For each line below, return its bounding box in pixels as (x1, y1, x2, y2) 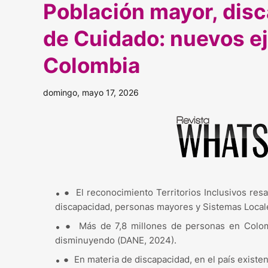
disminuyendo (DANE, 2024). (55, 234, 176, 246)
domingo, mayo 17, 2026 (43, 87, 139, 98)
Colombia (43, 52, 140, 78)
